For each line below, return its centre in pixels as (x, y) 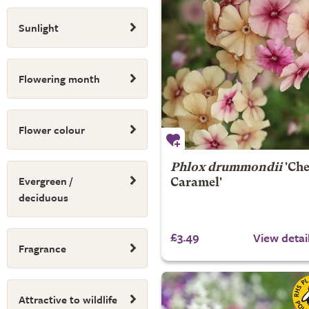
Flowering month (59, 79)
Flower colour (52, 130)
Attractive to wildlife (68, 299)
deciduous (43, 197)
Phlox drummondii (226, 168)
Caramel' (196, 183)
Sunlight (39, 28)
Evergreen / (46, 181)
